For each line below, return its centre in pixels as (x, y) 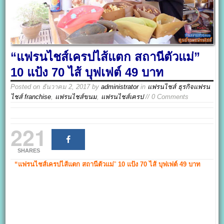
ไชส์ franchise (31, 97)
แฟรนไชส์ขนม (76, 97)
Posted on (26, 87)
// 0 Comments (166, 97)
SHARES (28, 151)
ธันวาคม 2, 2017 (66, 87)
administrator (120, 87)
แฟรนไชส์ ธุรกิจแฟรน (179, 87)
